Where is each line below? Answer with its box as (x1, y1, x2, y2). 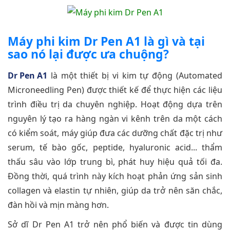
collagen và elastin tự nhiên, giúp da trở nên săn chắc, (8, 185, 222, 197)
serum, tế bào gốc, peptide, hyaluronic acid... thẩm (8, 142, 222, 154)
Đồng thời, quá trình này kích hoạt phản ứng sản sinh (8, 170, 222, 182)
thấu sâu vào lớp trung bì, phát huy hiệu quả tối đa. (8, 156, 222, 168)
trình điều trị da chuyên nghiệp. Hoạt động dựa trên (8, 99, 222, 110)
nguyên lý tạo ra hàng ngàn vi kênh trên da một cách (8, 113, 222, 125)
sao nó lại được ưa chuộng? (8, 46, 169, 63)
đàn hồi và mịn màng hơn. (8, 199, 109, 211)
